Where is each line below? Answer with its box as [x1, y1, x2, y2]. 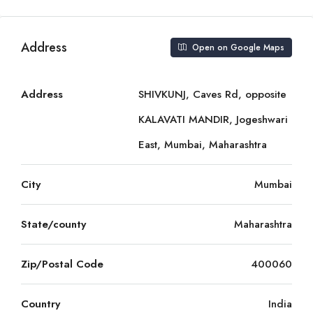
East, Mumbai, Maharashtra [138, 137, 267, 152]
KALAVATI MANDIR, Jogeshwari [138, 112, 288, 127]
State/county [21, 217, 86, 232]
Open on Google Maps [189, 41, 284, 54]
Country [21, 296, 60, 312]
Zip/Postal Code [21, 256, 103, 272]
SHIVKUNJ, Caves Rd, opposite [138, 87, 286, 102]
